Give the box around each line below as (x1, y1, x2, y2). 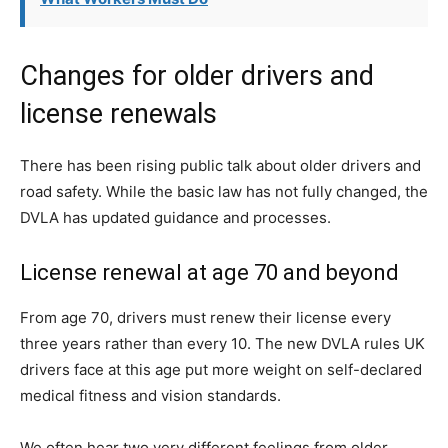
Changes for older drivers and (20, 60, 374, 92)
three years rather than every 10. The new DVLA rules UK (20, 334, 425, 353)
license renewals (20, 98, 217, 130)
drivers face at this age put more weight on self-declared (20, 360, 422, 379)
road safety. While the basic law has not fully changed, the (20, 182, 428, 201)
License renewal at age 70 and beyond (20, 260, 399, 285)
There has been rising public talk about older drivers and (20, 156, 421, 175)
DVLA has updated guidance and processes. (20, 208, 331, 227)
